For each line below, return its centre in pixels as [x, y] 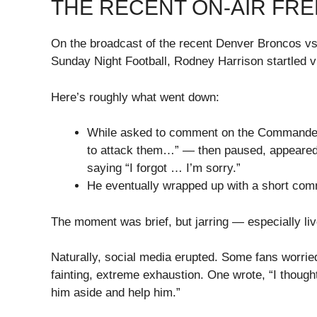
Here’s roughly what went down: [135, 97]
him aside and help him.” [116, 293]
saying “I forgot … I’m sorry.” [164, 168]
